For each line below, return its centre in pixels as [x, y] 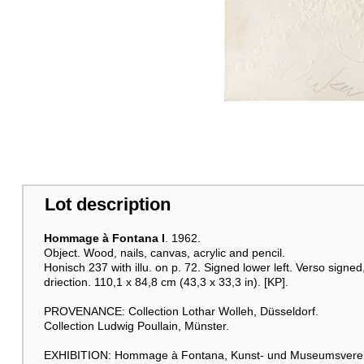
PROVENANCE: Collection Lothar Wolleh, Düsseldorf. [181, 312]
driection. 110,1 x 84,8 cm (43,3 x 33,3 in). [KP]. [166, 282]
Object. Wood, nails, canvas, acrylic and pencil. [164, 253]
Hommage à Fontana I [104, 238]
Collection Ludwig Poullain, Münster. [136, 326]
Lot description [107, 205]
